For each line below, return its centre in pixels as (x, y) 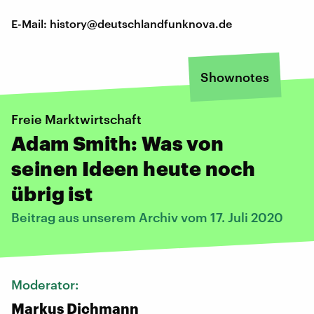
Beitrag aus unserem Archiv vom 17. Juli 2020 (147, 217)
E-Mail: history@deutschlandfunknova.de (122, 23)
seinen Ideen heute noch (134, 168)
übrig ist (52, 193)
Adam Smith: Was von (118, 143)
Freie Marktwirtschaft (76, 119)
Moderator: (46, 284)
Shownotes (235, 77)
